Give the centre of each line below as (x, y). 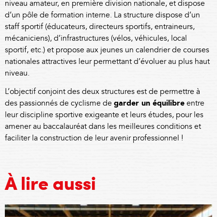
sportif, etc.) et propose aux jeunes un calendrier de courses (107, 50)
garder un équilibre (149, 103)
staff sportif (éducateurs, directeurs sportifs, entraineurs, (100, 27)
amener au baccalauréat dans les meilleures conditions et (103, 126)
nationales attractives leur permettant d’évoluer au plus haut (107, 62)
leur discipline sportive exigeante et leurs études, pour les (104, 115)
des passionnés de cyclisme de (59, 103)
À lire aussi (50, 186)
